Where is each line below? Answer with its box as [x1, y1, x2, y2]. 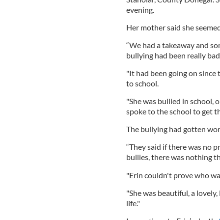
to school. [126, 78, 159, 88]
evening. [126, 4, 154, 14]
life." [126, 198, 140, 208]
